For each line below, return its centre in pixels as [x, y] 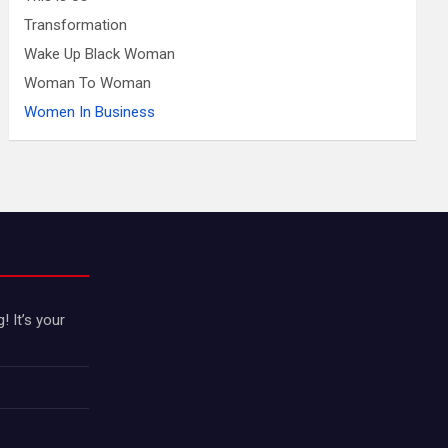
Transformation [76, 25]
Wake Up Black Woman [100, 54]
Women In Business [90, 112]
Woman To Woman [88, 83]
